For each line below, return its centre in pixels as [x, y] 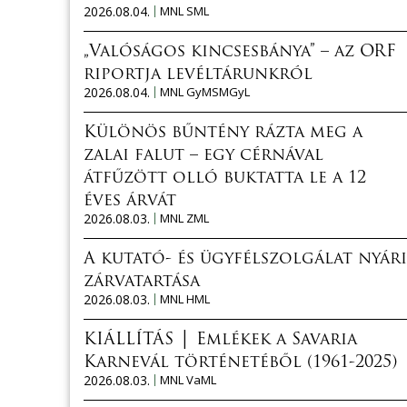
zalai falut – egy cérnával [203, 155]
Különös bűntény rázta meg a [223, 133]
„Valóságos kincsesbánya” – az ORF [240, 52]
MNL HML [185, 298]
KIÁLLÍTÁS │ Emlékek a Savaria [220, 340]
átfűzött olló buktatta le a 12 [225, 178]
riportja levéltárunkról [198, 74]
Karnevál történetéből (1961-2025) [240, 362]
